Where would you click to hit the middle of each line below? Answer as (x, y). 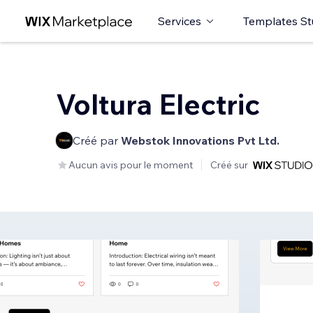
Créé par (97, 140)
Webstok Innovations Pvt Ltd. (200, 140)
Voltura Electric (158, 104)
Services (180, 21)
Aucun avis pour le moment (131, 165)
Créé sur (229, 165)
